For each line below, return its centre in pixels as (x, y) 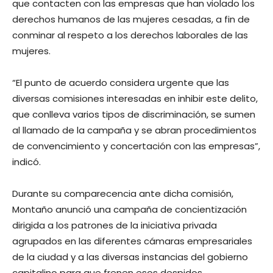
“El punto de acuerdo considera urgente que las (121, 83)
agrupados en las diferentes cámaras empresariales (132, 241)
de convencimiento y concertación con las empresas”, (136, 146)
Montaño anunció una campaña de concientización (129, 209)
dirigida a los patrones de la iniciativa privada (115, 225)
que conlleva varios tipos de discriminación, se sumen (134, 114)
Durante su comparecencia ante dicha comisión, (123, 193)
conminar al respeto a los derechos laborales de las (130, 35)
